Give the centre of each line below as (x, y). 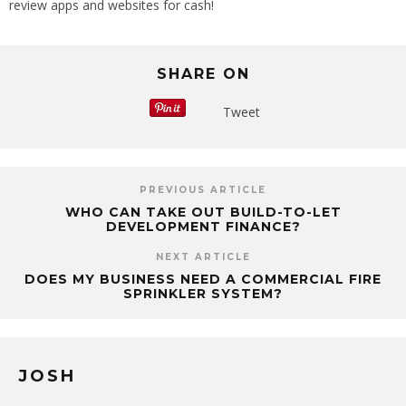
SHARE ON (203, 74)
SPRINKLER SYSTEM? (203, 294)
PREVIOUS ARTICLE (203, 190)
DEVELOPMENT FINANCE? (203, 227)
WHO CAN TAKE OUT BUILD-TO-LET (203, 213)
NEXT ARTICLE (203, 257)
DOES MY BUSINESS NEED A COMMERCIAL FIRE (203, 280)
